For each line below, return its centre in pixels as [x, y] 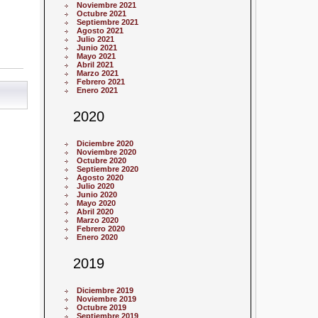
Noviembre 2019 [107, 299]
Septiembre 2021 [108, 22]
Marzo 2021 [98, 73]
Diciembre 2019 [105, 291]
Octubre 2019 [102, 308]
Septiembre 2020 [108, 169]
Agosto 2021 [100, 30]
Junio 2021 [97, 47]
